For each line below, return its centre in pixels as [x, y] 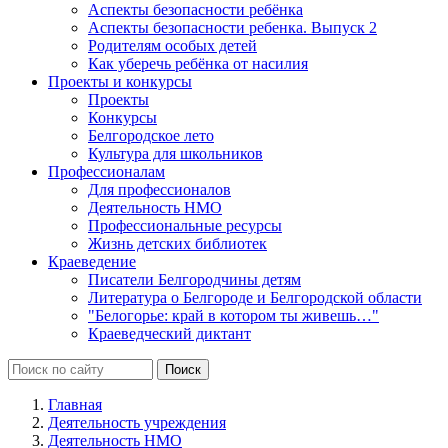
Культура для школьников [175, 153]
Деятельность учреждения [137, 422]
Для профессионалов [159, 189]
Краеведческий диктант [169, 333]
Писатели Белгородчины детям [194, 279]
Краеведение [92, 261]
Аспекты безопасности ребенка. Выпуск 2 [232, 27]
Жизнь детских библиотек [177, 243]
